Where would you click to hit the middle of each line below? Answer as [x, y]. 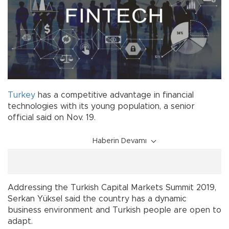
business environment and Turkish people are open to [114, 210]
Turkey [21, 95]
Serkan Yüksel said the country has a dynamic [97, 199]
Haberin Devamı [120, 141]
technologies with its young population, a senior [101, 106]
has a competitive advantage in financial [114, 95]
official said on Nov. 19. [52, 117]
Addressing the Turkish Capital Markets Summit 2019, [112, 187]
